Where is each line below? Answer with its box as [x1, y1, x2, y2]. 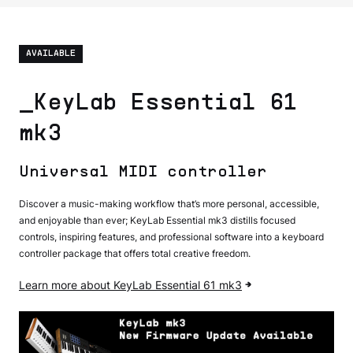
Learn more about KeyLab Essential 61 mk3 [19, 277, 242, 292]
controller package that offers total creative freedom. [19, 247, 251, 259]
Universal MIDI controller [19, 165, 267, 180]
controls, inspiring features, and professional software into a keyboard [19, 230, 324, 243]
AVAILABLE [26, 48, 76, 58]
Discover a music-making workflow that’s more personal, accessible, [19, 197, 319, 210]
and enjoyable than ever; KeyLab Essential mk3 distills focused [19, 214, 295, 226]
